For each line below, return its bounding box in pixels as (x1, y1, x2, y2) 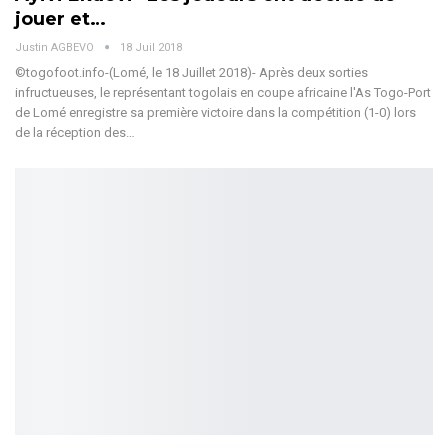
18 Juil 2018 (120, 40, 182, 54)
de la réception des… (15, 124, 135, 140)
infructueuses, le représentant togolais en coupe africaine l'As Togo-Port (15, 84, 431, 100)
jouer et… (15, 7, 106, 30)
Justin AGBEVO (15, 40, 97, 54)
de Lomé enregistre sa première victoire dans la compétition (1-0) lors (15, 104, 416, 120)
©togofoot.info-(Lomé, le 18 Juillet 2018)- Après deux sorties (15, 64, 368, 80)
